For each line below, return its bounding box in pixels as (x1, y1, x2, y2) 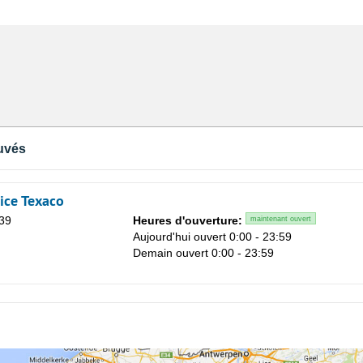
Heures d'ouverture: (133, 214, 242, 228)
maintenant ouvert (250, 215, 311, 224)
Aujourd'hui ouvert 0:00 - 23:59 (133, 230, 292, 244)
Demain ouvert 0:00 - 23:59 (133, 246, 274, 260)
